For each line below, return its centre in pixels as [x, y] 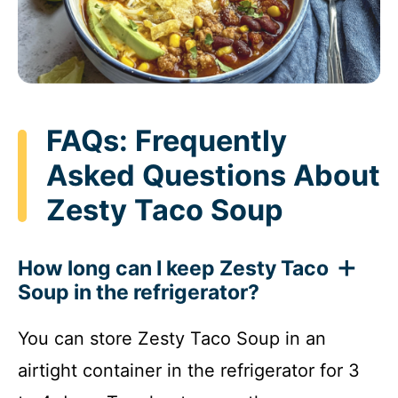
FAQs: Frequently [167, 141]
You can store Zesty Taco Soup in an [172, 338]
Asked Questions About [213, 176]
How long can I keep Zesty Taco [173, 268]
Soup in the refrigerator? [139, 292]
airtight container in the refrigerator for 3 [189, 370]
